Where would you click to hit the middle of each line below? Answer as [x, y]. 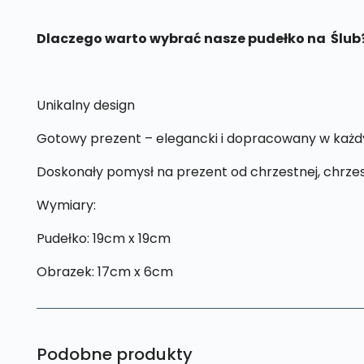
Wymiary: [66, 206]
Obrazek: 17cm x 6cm [104, 272]
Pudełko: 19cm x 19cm [103, 239]
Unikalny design [85, 106]
